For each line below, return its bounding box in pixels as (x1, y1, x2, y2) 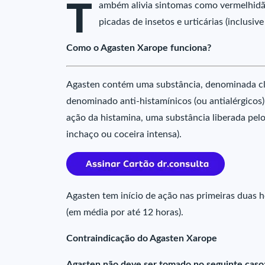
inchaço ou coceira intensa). (66, 130, 182, 139)
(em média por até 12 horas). (66, 208, 183, 217)
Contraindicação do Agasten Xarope (66, 234, 217, 243)
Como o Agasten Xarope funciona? (66, 43, 211, 53)
